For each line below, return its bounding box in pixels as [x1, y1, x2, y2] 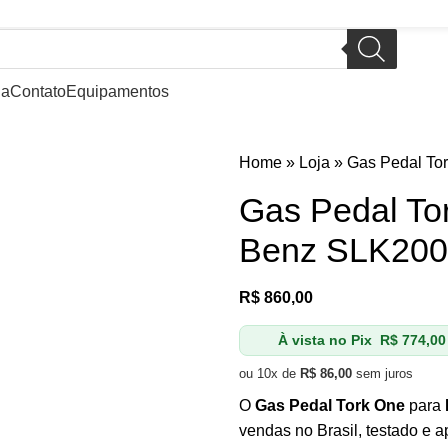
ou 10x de [239, 366, 300, 382]
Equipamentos [66, 82, 169, 100]
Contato [10, 82, 66, 100]
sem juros [352, 366, 413, 382]
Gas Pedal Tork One [255, 397, 405, 415]
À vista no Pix [277, 331, 372, 348]
